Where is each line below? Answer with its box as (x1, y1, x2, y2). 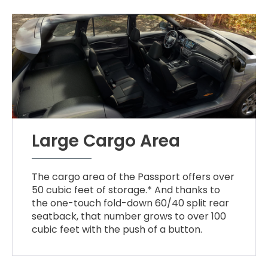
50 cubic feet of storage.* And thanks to (32, 182, 221, 197)
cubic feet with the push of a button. (32, 222, 203, 236)
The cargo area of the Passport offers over (32, 169, 235, 184)
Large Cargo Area (32, 129, 181, 153)
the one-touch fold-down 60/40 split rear (32, 196, 230, 210)
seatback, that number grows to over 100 (32, 209, 227, 223)
